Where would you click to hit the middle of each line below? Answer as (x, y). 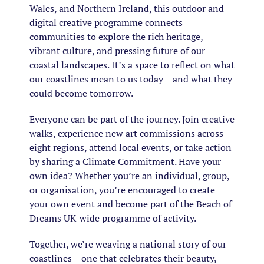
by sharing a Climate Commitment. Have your (125, 161)
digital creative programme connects (106, 22)
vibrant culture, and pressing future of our (117, 50)
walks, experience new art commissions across (126, 133)
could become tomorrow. (81, 93)
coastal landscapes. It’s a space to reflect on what (132, 65)
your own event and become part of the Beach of (131, 204)
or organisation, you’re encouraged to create (122, 189)
